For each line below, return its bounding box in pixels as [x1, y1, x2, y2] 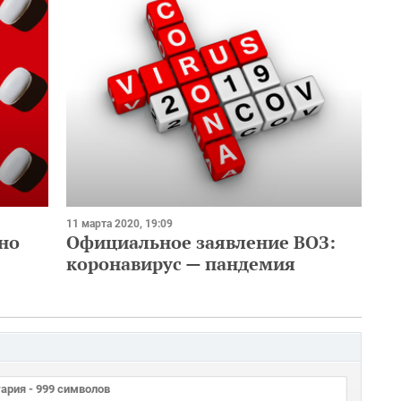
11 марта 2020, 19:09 [66, 217, 173, 230]
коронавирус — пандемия [66, 251, 295, 276]
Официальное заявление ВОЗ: [66, 229, 336, 254]
